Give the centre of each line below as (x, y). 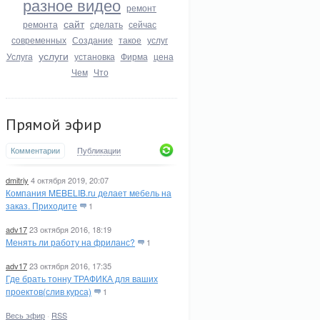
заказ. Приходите (41, 205)
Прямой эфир (54, 124)
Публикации (99, 150)
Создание (92, 40)
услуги (53, 56)
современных (39, 40)
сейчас (142, 24)
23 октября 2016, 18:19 (70, 229)
